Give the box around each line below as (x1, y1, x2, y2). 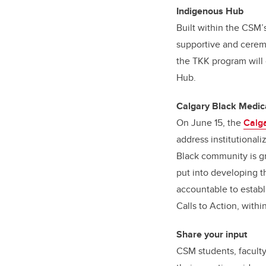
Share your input (176, 227, 247, 241)
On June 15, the (176, 116, 243, 129)
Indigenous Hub (176, 4, 243, 18)
